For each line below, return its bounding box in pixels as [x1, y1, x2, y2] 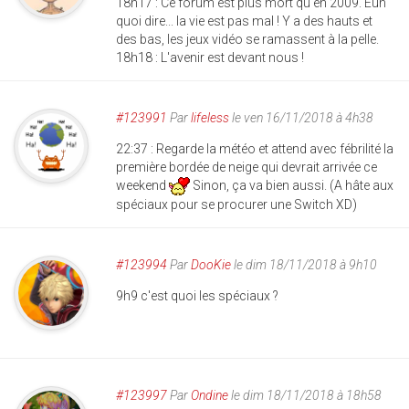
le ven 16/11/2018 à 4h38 [229, 110, 373, 125]
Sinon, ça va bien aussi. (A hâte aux [190, 177, 393, 193]
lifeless [191, 110, 229, 125]
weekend [116, 177, 169, 193]
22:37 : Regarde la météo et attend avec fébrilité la [116, 141, 393, 156]
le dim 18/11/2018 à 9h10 [231, 257, 377, 272]
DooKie [191, 257, 231, 272]
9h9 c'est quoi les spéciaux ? [116, 288, 278, 303]
